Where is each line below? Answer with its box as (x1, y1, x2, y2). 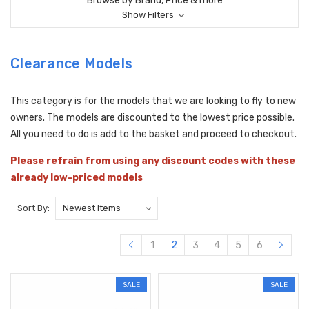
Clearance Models (10, 55, 132, 72)
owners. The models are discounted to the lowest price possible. (10, 112, 295, 124)
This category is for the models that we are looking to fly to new (10, 95, 296, 108)
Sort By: (17, 202, 50, 213)
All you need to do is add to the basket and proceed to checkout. (10, 128, 297, 141)
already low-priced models (10, 172, 145, 184)
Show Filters (122, 10, 176, 21)
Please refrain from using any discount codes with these (10, 155, 295, 168)
